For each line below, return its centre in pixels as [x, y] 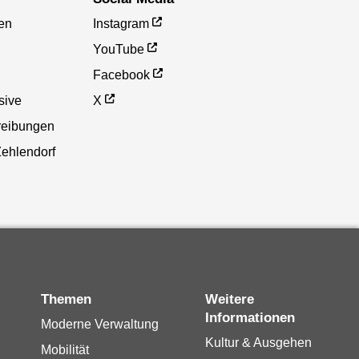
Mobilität [65, 350]
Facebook [122, 75]
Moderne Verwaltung [99, 325]
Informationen [250, 318]
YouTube [119, 49]
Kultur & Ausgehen [258, 343]
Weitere [211, 300]
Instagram [121, 23]
